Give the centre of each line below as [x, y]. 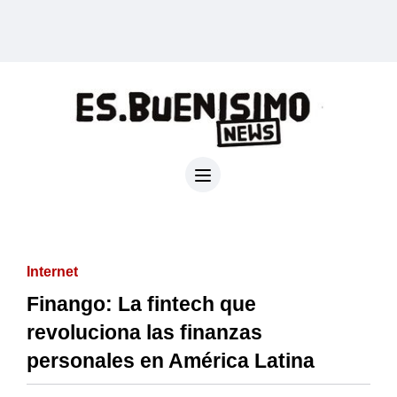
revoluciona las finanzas [144, 332]
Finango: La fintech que [141, 304]
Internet [52, 271]
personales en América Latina [171, 360]
